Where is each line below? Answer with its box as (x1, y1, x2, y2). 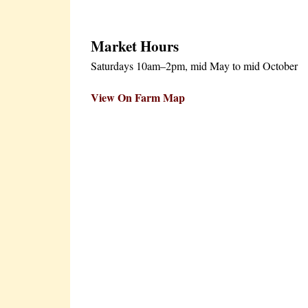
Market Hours (91, 35, 179, 56)
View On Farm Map (91, 89, 185, 105)
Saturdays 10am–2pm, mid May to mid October (91, 58, 298, 73)
